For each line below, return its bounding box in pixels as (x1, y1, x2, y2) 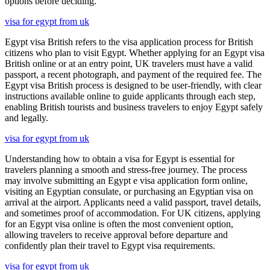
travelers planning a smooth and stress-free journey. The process (5, 164, 247, 175)
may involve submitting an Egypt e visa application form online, (5, 175, 248, 186)
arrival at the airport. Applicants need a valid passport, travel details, (5, 196, 261, 207)
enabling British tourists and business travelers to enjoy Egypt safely (5, 101, 263, 112)
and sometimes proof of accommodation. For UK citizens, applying (5, 207, 260, 218)
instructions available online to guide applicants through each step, (5, 90, 256, 101)
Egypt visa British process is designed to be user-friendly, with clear (5, 80, 262, 90)
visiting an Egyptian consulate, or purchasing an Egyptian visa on (5, 186, 253, 196)
